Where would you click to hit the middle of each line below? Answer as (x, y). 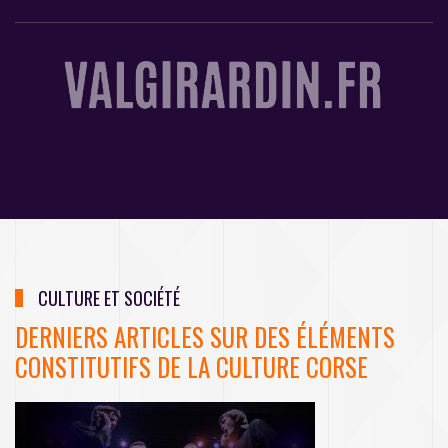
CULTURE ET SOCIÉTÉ (109, 298)
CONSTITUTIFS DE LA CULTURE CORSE (191, 367)
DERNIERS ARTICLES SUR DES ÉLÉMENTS (205, 337)
